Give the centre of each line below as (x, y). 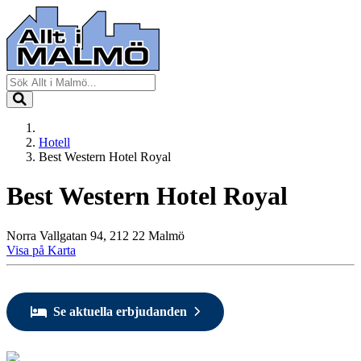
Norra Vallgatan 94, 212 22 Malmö (95, 235)
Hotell (54, 142)
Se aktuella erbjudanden (120, 311)
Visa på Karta (41, 250)
